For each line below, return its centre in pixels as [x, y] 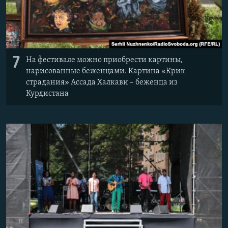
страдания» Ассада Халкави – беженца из [102, 82]
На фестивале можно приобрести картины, [104, 60]
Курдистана [47, 93]
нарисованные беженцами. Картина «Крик [106, 71]
